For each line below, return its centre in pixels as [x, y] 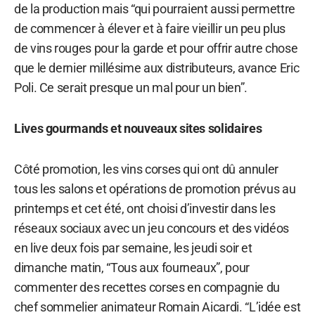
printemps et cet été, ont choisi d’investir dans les [145, 208]
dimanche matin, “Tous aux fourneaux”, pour [132, 267]
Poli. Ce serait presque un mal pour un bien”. [131, 87]
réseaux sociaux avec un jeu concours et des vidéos [152, 228]
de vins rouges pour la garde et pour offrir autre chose [156, 48]
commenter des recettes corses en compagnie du [147, 287]
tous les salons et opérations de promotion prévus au [155, 188]
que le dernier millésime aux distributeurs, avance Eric [157, 67]
